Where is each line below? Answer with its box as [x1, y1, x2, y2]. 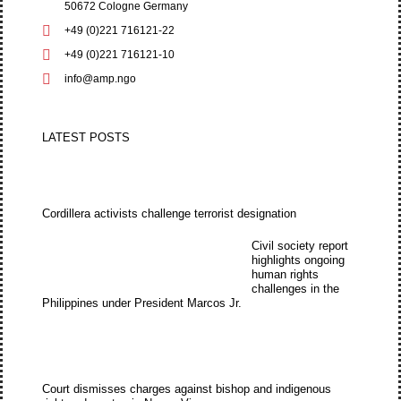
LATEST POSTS [42, 131, 131, 145]
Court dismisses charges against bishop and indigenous [42, 382, 332, 397]
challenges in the [252, 282, 340, 296]
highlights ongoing [252, 253, 346, 268]
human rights [252, 268, 320, 282]
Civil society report [252, 239, 349, 253]
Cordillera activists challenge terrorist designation [42, 207, 297, 221]
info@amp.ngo [64, 73, 137, 86]
